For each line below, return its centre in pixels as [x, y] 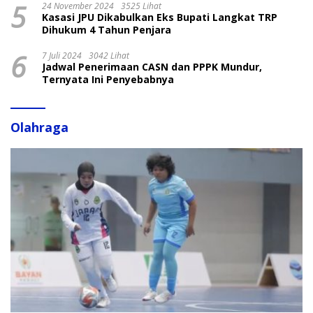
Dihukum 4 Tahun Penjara [107, 29]
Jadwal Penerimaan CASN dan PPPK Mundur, [152, 66]
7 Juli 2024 [62, 55]
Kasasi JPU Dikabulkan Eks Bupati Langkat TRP [160, 17]
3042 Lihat [109, 55]
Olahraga [39, 127]
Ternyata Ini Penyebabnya [108, 79]
